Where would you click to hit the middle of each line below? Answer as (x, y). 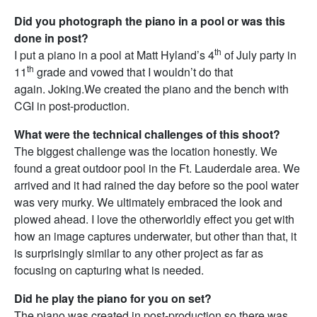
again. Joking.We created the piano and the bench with (151, 89)
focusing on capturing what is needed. (109, 270)
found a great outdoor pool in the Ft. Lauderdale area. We (157, 168)
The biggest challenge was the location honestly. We (146, 151)
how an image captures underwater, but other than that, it (155, 236)
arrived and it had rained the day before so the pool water (156, 185)
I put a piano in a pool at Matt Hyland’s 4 (114, 55)
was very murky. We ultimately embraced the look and (148, 202)
